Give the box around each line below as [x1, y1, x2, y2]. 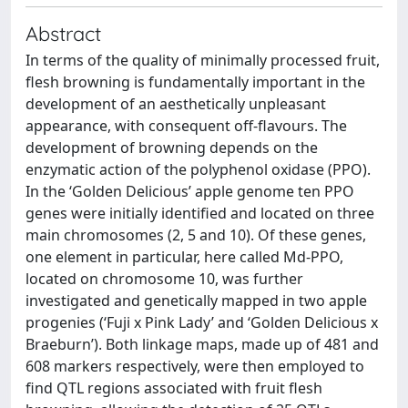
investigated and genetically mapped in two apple [25, 291, 367, 311]
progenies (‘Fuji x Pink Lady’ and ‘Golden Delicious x [25, 312, 378, 332]
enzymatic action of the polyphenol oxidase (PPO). [25, 159, 371, 179]
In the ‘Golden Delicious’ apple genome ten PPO [25, 181, 354, 201]
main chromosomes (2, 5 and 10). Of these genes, [25, 225, 366, 245]
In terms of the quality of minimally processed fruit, [25, 50, 380, 70]
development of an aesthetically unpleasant [25, 94, 326, 114]
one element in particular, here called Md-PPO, [25, 247, 343, 267]
